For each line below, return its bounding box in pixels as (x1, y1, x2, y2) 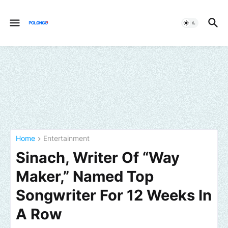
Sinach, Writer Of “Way (16, 149, 180, 167)
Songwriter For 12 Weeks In (16, 186, 212, 205)
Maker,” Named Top (16, 167, 154, 186)
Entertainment (43, 134, 90, 142)
